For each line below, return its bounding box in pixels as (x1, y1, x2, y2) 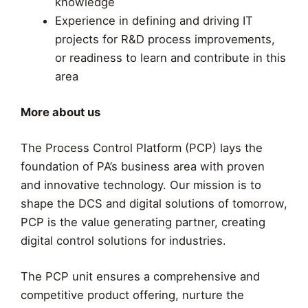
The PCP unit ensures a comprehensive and (21, 269, 260, 283)
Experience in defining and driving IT (54, 13, 253, 27)
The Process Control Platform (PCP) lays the (21, 140, 263, 155)
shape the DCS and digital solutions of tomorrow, (21, 196, 287, 210)
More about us (21, 104, 100, 119)
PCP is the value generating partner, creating (21, 214, 265, 229)
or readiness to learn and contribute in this (54, 50, 286, 65)
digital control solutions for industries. (21, 233, 226, 247)
